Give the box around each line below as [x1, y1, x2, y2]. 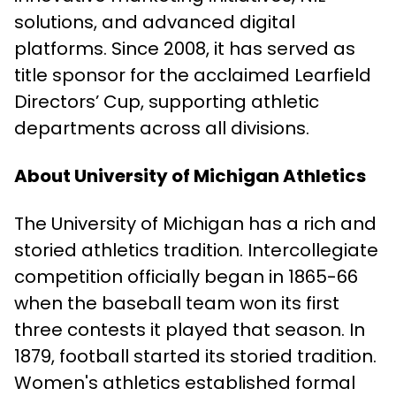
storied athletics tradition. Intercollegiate [14, 238, 378, 263]
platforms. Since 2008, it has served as [14, 36, 355, 61]
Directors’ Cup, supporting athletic [14, 89, 319, 114]
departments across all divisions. [14, 116, 309, 141]
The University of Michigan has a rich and [14, 211, 377, 236]
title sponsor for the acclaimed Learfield [14, 63, 371, 88]
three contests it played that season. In [14, 317, 365, 342]
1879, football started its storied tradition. [14, 344, 377, 369]
